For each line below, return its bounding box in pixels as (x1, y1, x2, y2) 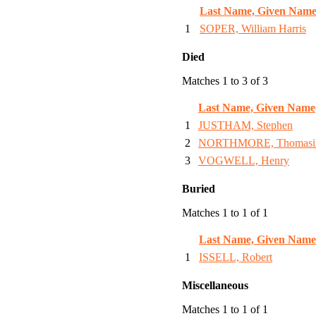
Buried (182, 183, 215, 195)
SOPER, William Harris (200, 23, 306, 35)
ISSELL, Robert (199, 251, 272, 264)
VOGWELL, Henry (198, 154, 289, 167)
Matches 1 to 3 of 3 (182, 75, 268, 87)
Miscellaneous (182, 279, 248, 292)
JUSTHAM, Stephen (198, 119, 293, 132)
